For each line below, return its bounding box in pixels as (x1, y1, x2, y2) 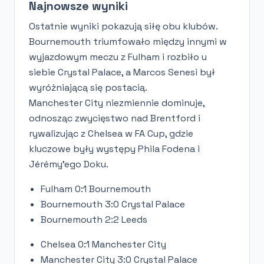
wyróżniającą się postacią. (29, 81, 147, 94)
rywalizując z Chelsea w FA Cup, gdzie (29, 127, 193, 140)
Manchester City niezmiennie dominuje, (29, 96, 204, 109)
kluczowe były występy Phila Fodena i (29, 142, 200, 155)
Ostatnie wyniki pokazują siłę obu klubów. (29, 19, 217, 32)
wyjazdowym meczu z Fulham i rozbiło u (29, 50, 207, 63)
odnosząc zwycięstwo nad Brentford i (29, 111, 200, 124)
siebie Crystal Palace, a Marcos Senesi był (29, 65, 215, 78)
